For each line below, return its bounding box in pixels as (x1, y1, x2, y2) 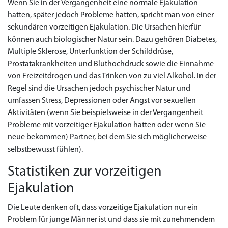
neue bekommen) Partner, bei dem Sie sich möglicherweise (8, 133, 207, 141)
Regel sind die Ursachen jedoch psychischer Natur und (8, 84, 190, 93)
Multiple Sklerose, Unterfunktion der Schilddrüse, (8, 48, 173, 56)
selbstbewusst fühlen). (8, 146, 83, 154)
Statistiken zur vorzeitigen (8, 165, 162, 179)
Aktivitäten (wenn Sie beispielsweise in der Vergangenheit (8, 109, 203, 117)
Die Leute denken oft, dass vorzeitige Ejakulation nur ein (8, 204, 198, 212)
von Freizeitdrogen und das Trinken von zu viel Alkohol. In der (8, 72, 216, 80)
